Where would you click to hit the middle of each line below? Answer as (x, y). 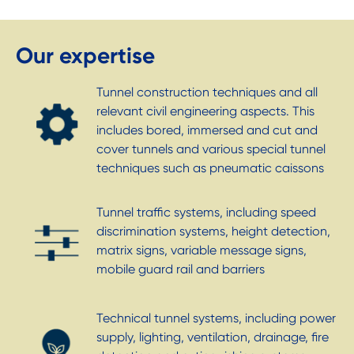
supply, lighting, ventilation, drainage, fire (213, 337)
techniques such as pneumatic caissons (210, 168)
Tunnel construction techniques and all (207, 92)
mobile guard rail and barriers (181, 269)
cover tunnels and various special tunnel (211, 149)
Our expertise (85, 55)
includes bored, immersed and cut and (207, 130)
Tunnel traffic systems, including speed (206, 212)
